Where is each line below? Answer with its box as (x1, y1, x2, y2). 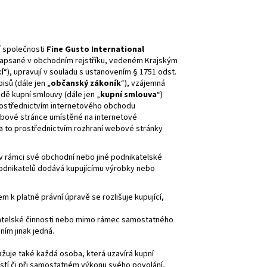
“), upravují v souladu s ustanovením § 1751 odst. (4, 66, 176, 78)
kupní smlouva (100, 88, 157, 101)
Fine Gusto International (46, 43, 144, 55)
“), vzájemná (121, 77, 165, 89)
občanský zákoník (51, 77, 121, 89)
